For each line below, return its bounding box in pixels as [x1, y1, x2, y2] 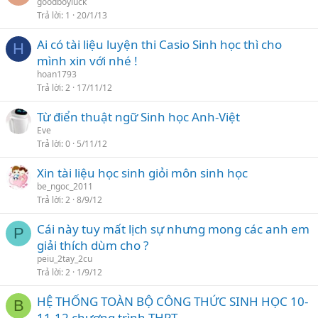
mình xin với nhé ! [37, 53, 138, 69]
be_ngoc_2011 [37, 180, 93, 192]
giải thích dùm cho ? [37, 237, 148, 253]
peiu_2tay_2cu [37, 253, 92, 265]
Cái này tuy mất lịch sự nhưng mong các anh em [37, 221, 309, 237]
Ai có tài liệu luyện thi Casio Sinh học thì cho [37, 36, 282, 53]
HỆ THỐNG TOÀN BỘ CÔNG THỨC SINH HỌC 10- [37, 293, 308, 309]
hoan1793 [37, 68, 77, 80]
